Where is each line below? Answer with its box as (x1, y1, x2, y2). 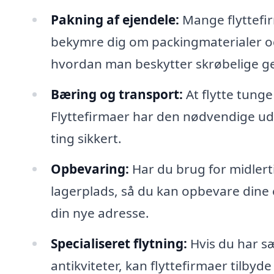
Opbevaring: (50, 160, 129, 178)
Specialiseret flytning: (50, 234, 187, 252)
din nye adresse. (50, 204, 149, 222)
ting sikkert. (50, 130, 122, 147)
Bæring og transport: (50, 86, 183, 103)
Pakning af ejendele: (50, 11, 179, 29)
